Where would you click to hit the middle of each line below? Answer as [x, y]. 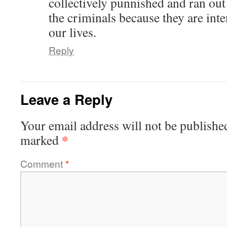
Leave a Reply [66, 99]
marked [41, 140]
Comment [43, 164]
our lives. [72, 32]
